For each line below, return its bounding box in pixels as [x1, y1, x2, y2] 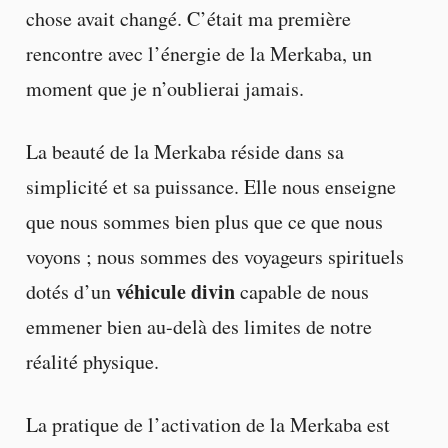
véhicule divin [115, 277, 235, 307]
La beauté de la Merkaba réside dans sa [25, 138, 344, 166]
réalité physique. [25, 348, 159, 376]
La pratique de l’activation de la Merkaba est [25, 411, 390, 439]
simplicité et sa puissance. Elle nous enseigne [25, 173, 396, 201]
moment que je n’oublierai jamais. [25, 75, 304, 103]
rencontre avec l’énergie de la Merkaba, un [25, 40, 372, 68]
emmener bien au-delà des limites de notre [25, 313, 372, 341]
